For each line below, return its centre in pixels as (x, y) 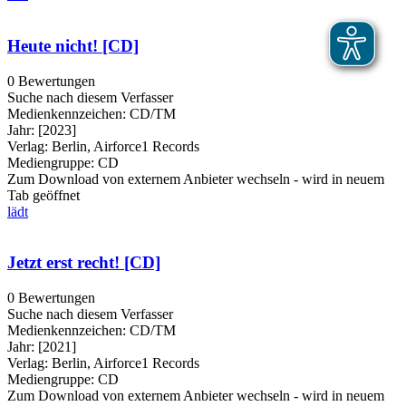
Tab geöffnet (43, 195)
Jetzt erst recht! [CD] (84, 263)
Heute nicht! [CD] (73, 45)
